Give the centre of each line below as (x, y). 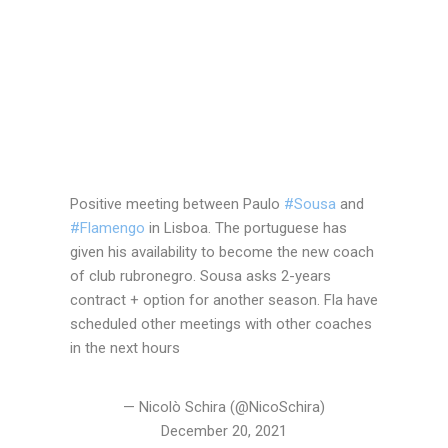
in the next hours (125, 347)
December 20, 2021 (224, 430)
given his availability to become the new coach (222, 251)
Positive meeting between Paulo (177, 203)
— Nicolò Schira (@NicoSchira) (224, 406)
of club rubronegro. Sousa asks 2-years (200, 275)
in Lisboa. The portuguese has (246, 227)
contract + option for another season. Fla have (224, 299)
